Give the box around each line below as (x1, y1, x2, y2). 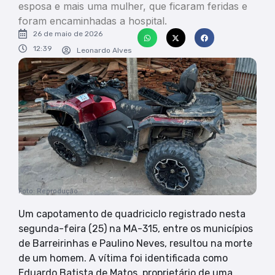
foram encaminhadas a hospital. (18, 14, 167, 27)
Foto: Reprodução (18, 187, 78, 195)
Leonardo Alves (77, 45, 132, 55)
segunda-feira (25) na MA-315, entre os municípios (18, 222, 253, 234)
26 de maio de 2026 (33, 29, 103, 38)
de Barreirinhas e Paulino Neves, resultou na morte (18, 237, 252, 249)
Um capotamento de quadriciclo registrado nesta (18, 207, 246, 220)
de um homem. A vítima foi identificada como (18, 252, 228, 264)
